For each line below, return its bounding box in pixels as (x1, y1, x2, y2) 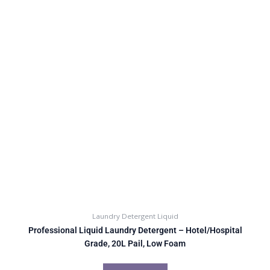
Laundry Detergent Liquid (92, 211, 178, 221)
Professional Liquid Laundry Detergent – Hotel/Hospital (28, 225, 242, 236)
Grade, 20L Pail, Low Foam (84, 239, 186, 249)
